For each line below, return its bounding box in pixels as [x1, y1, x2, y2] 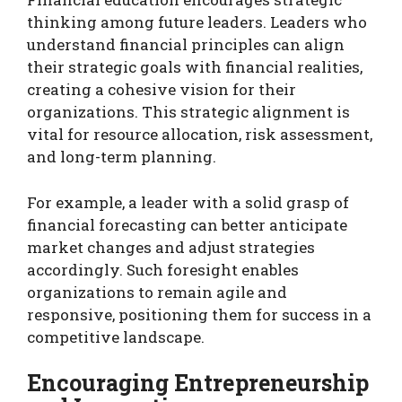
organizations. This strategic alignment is [27, 101, 350, 123]
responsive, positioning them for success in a [27, 303, 371, 325]
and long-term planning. [27, 146, 216, 168]
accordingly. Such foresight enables [27, 258, 299, 280]
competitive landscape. [27, 326, 205, 347]
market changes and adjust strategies [27, 236, 315, 258]
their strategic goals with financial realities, [27, 57, 363, 78]
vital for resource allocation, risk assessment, [27, 124, 372, 145]
